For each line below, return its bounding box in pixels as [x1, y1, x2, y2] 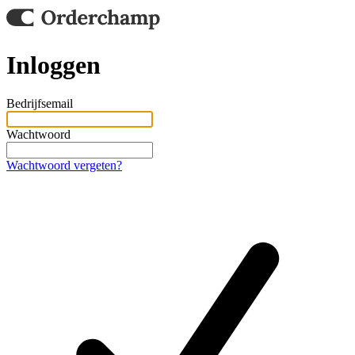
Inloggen [6, 50, 101, 79]
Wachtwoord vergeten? [6, 158, 122, 173]
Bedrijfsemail [6, 97, 73, 111]
